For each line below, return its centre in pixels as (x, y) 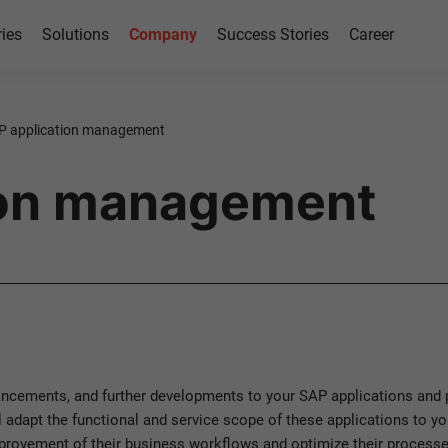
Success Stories (272, 34)
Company (162, 34)
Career (371, 34)
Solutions (75, 34)
